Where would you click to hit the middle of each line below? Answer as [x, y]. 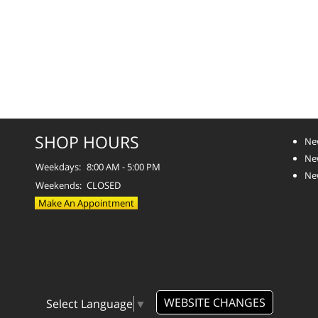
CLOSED [104, 185]
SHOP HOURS [87, 142]
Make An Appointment [86, 203]
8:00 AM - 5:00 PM [124, 166]
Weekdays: [58, 166]
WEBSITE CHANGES [214, 302]
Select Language [89, 303]
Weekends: [59, 185]
